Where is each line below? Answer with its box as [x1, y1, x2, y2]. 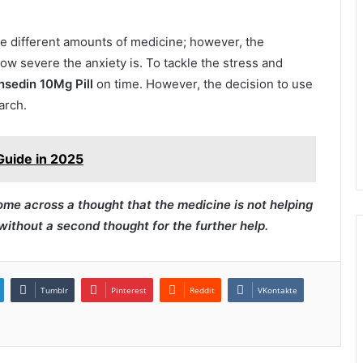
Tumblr [41, 284, 68, 296]
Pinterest [111, 284, 147, 296]
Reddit [190, 284, 215, 296]
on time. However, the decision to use [96, 75, 313, 92]
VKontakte [258, 284, 297, 296]
